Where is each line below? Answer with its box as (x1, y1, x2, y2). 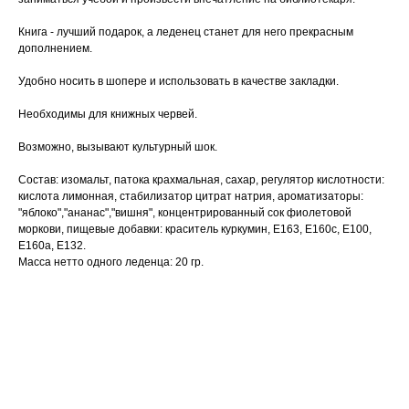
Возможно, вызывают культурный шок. (18, 141, 217, 154)
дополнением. (18, 42, 92, 56)
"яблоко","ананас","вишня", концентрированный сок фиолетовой (18, 206, 351, 220)
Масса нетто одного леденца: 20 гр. (18, 256, 204, 269)
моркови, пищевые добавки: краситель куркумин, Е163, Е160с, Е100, (18, 223, 372, 236)
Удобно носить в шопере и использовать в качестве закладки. (18, 75, 339, 89)
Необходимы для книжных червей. (18, 108, 197, 121)
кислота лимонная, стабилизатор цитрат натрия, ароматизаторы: (18, 190, 363, 204)
